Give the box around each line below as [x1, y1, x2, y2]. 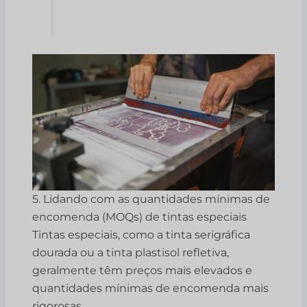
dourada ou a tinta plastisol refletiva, [32, 246, 230, 260]
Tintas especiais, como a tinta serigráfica [32, 228, 251, 242]
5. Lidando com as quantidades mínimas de [32, 193, 271, 206]
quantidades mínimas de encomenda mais [32, 282, 269, 295]
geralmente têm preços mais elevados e [32, 264, 253, 278]
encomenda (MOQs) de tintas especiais [32, 210, 247, 224]
